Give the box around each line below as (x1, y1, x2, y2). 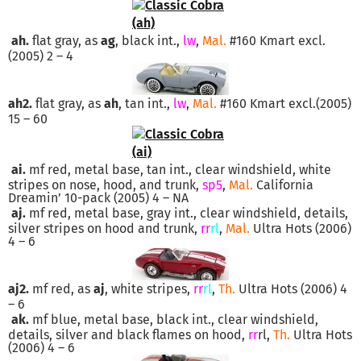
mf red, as (29, 280, 93, 297)
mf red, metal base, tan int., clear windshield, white (26, 161, 331, 177)
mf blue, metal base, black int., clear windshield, (29, 311, 318, 327)
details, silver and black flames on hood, (8, 326, 248, 342)
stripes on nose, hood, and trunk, (8, 176, 202, 193)
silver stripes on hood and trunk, (8, 220, 201, 236)
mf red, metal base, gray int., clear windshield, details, (26, 205, 348, 221)
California (253, 176, 313, 193)
